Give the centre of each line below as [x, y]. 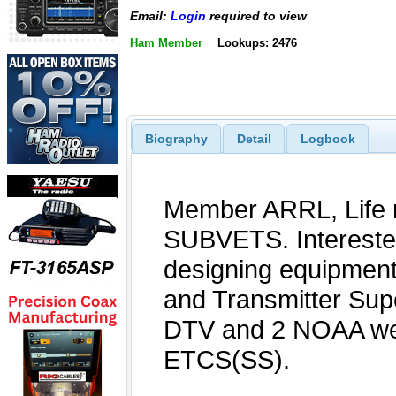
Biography [176, 138]
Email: [150, 16]
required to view [256, 16]
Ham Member [166, 42]
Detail [254, 138]
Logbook [327, 138]
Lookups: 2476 [257, 42]
